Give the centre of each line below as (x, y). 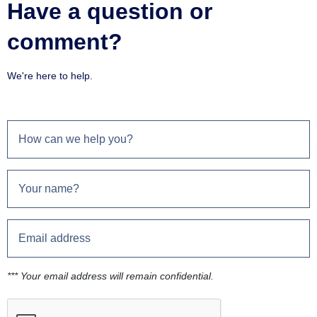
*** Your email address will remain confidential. (110, 276)
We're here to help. (50, 76)
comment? (65, 42)
